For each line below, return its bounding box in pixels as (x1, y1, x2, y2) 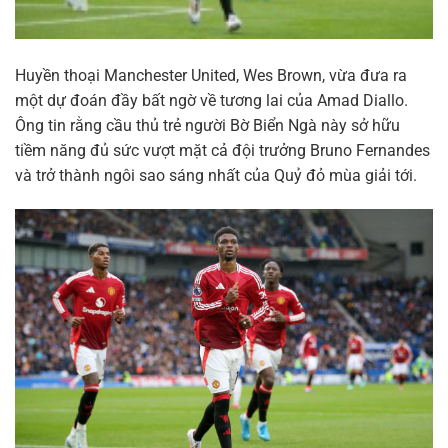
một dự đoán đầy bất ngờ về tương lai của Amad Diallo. (15, 90, 408, 110)
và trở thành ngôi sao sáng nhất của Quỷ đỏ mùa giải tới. (15, 165, 417, 185)
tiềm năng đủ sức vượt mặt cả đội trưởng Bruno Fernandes (15, 140, 430, 160)
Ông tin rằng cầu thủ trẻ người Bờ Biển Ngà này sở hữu (15, 115, 400, 135)
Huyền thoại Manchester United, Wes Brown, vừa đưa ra (15, 65, 407, 85)
